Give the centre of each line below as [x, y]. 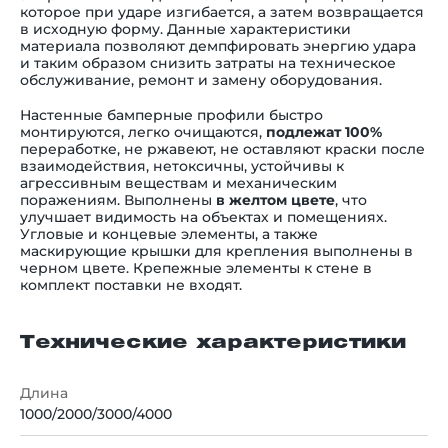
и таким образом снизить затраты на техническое [208, 63]
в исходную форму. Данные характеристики [185, 29]
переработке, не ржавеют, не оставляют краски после [222, 149]
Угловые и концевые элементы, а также [169, 234]
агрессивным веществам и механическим [178, 183]
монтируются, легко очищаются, [143, 132]
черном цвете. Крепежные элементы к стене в [196, 268]
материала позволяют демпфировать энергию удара [218, 46]
